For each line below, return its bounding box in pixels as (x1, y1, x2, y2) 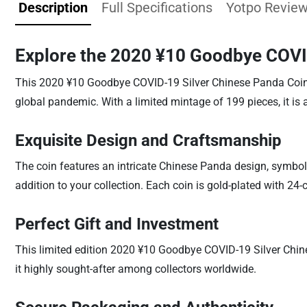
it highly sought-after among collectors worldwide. (14, 262, 256, 275)
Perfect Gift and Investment (14, 214, 219, 234)
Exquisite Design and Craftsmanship (14, 131, 282, 150)
